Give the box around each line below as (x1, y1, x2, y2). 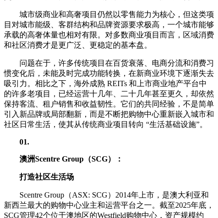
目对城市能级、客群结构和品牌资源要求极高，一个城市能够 (4, 20, 214, 29)
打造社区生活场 (19, 172, 74, 181)
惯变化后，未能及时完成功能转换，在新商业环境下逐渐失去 (4, 69, 214, 77)
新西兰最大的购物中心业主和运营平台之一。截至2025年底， (4, 200, 214, 209)
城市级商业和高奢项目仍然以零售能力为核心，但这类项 (19, 10, 214, 18)
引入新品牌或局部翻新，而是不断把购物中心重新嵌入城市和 (4, 109, 214, 118)
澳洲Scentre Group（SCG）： (19, 154, 123, 163)
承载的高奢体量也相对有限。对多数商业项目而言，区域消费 (4, 30, 214, 39)
